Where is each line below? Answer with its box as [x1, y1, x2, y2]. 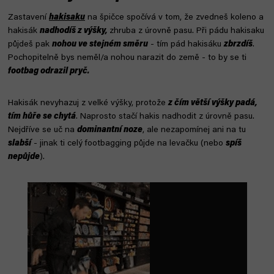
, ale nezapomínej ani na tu [143, 125, 246, 135]
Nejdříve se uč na [8, 125, 77, 135]
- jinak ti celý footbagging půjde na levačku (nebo [31, 139, 226, 148]
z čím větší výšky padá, [168, 98, 257, 108]
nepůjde [8, 152, 40, 161]
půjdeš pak [8, 40, 52, 49]
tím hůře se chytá [8, 112, 76, 121]
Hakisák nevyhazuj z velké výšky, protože [8, 98, 168, 108]
